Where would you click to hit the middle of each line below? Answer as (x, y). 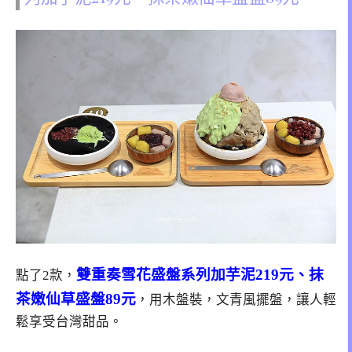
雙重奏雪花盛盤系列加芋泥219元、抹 (200, 274)
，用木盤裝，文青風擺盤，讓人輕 (236, 299)
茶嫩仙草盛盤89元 (76, 299)
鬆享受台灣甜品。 (69, 321)
